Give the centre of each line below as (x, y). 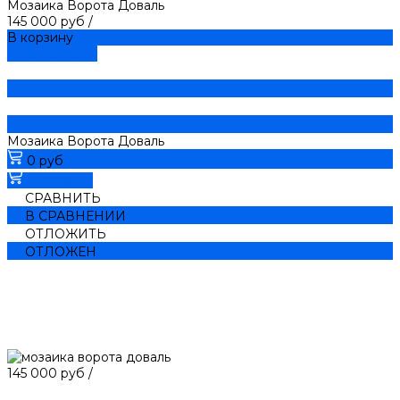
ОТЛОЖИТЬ (66, 233)
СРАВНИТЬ (63, 198)
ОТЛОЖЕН (61, 251)
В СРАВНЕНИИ (75, 216)
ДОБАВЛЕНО (52, 53)
